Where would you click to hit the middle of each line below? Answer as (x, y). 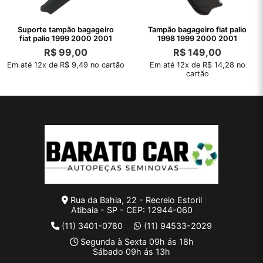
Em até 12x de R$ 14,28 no (197, 65)
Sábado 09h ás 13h (131, 252)
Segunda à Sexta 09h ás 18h (136, 242)
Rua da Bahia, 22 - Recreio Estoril (135, 200)
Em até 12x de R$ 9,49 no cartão (66, 65)
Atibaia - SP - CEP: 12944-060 (131, 210)
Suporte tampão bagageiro (66, 30)
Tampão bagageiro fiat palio (197, 30)
